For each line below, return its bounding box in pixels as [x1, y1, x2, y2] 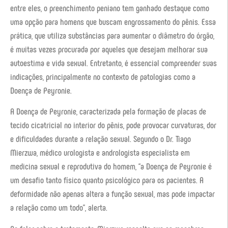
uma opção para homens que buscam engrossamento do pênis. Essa [10, 16, 216, 27]
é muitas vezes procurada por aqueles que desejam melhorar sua [10, 43, 208, 55]
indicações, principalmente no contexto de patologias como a [10, 71, 195, 82]
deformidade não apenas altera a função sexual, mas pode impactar [10, 188, 215, 199]
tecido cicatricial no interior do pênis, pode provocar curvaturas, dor [10, 119, 216, 131]
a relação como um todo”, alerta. [10, 202, 107, 213]
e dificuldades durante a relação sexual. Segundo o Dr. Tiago [10, 133, 191, 145]
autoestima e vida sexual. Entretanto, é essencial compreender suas [10, 57, 217, 69]
